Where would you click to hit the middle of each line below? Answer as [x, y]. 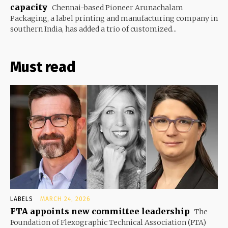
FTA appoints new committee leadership [100, 211]
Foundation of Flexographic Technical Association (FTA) [108, 222]
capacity [29, 7]
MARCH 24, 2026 [65, 199]
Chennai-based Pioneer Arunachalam [117, 7]
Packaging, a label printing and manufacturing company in [114, 18]
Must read [43, 67]
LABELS [22, 199]
